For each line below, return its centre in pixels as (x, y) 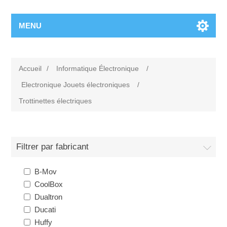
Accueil (30, 68)
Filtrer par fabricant (53, 147)
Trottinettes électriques (55, 101)
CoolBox (49, 184)
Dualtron (49, 197)
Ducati (45, 210)
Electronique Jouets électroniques (76, 85)
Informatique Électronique (98, 68)
